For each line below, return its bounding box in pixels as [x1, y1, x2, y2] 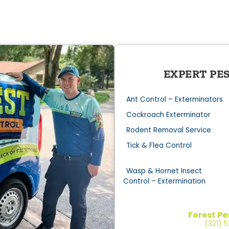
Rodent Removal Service [126, 125, 211, 135]
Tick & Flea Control [126, 140, 192, 150]
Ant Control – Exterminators [126, 94, 223, 104]
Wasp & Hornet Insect [126, 166, 202, 176]
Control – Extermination [123, 176, 205, 186]
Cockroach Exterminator [126, 109, 211, 120]
